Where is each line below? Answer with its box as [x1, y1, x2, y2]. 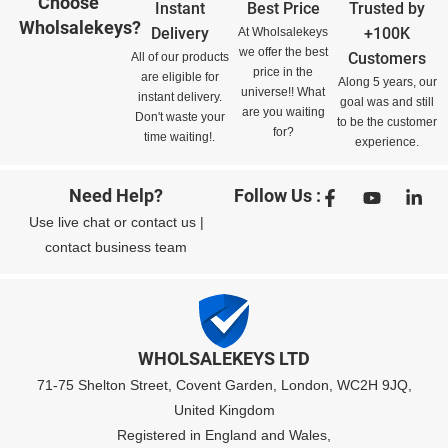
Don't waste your [134, 109, 225, 124]
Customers [348, 48, 427, 68]
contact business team [45, 238, 188, 255]
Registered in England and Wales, [117, 427, 331, 444]
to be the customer [337, 114, 438, 129]
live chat [57, 213, 110, 230]
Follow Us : [234, 184, 321, 206]
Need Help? [69, 184, 164, 206]
